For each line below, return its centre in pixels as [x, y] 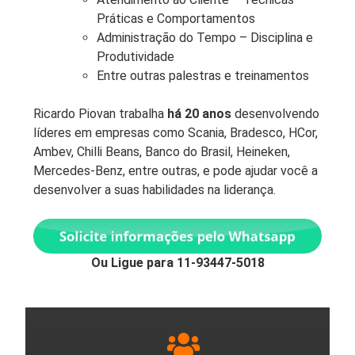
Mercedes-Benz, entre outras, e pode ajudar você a [176, 170]
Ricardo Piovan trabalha [100, 113]
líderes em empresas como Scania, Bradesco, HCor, [176, 132]
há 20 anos [199, 113]
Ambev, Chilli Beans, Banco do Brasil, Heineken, [162, 151]
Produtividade [136, 56]
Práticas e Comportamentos [176, 18]
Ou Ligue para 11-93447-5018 [177, 262]
